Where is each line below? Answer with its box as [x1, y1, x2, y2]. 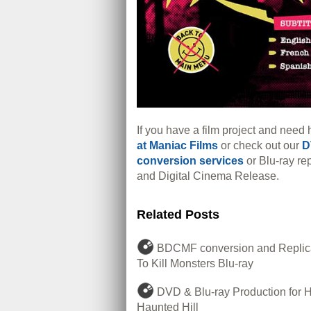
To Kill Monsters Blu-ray [137, 258, 253, 270]
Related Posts [137, 208, 219, 222]
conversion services [137, 155, 244, 167]
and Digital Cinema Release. [137, 170, 279, 183]
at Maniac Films [137, 140, 218, 152]
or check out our [218, 140, 302, 152]
